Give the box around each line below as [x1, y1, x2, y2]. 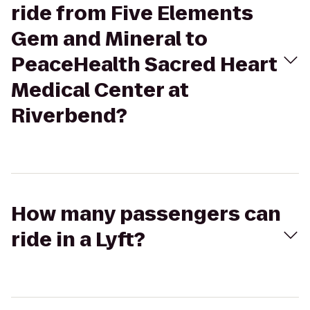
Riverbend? [11, 102, 127, 129]
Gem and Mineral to [11, 26, 208, 53]
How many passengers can [11, 201, 281, 228]
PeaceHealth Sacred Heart [11, 51, 277, 78]
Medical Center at [11, 77, 189, 104]
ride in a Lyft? [11, 226, 145, 253]
